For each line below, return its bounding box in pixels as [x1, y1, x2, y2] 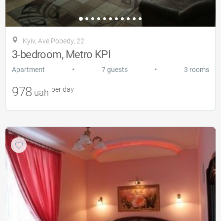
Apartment [12, 66, 45, 74]
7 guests [101, 66, 128, 74]
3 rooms [184, 66, 209, 74]
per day [49, 85, 74, 94]
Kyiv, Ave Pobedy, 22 [23, 37, 84, 45]
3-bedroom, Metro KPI [12, 48, 111, 61]
